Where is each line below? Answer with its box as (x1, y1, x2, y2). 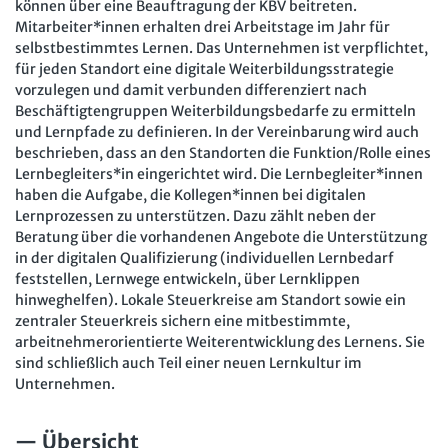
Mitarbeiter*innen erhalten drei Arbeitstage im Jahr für (15, 17, 390, 36)
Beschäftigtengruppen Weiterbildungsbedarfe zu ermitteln (15, 101, 416, 120)
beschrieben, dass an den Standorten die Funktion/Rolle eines (15, 143, 431, 162)
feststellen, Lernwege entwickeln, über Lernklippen (15, 269, 360, 288)
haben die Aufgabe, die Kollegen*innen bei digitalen (15, 185, 366, 204)
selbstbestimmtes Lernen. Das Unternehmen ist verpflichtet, (15, 38, 428, 57)
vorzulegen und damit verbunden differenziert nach (15, 80, 367, 99)
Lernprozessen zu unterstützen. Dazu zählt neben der (15, 206, 376, 225)
